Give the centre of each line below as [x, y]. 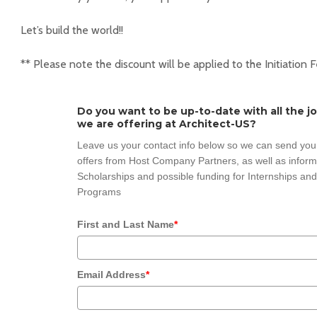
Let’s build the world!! [72, 30]
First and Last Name [126, 225]
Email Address [111, 275]
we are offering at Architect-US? [167, 124]
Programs [99, 192]
